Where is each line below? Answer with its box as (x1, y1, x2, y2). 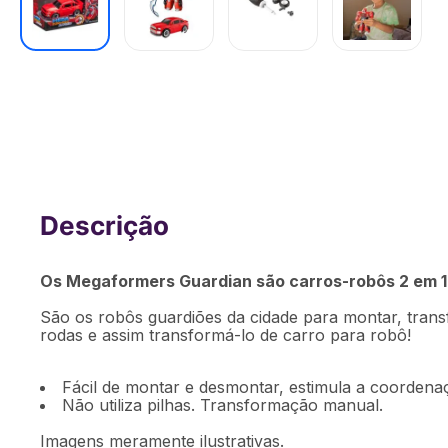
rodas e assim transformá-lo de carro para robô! (40, 325, 411, 345)
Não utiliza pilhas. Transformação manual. (62, 395, 383, 415)
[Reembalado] (72, 243, 211, 267)
